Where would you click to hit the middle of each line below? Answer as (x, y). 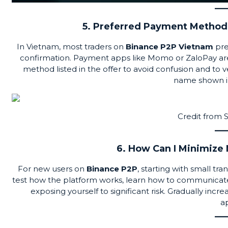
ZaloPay (201, 58)
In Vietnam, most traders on (71, 46)
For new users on (52, 168)
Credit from (201, 116)
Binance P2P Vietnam (169, 46)
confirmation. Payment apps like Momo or (103, 58)
